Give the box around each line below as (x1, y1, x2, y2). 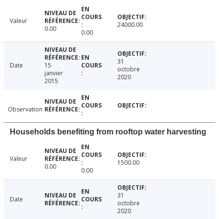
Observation (8, 105, 43, 113)
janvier (44, 68, 63, 77)
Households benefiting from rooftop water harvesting (10, 127, 206, 136)
